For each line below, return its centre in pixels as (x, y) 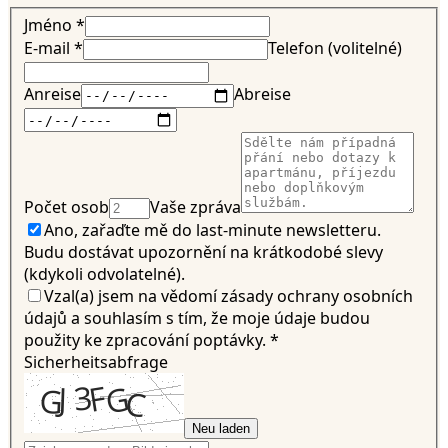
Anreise (52, 94)
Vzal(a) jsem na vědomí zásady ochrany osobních (228, 296)
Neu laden (221, 429)
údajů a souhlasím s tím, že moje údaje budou (197, 318)
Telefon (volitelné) (335, 48)
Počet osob (66, 207)
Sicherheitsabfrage (96, 362)
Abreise (262, 94)
